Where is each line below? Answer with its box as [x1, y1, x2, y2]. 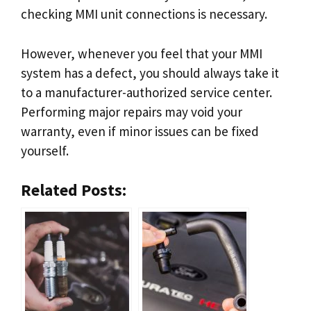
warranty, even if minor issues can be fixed [21, 122, 259, 140]
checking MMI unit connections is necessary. [21, 6, 267, 22]
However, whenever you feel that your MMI [21, 44, 262, 62]
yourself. [21, 142, 69, 159]
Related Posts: [21, 180, 126, 200]
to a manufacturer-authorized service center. [21, 83, 272, 101]
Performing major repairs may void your [21, 103, 242, 120]
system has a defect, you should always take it [21, 64, 279, 81]
